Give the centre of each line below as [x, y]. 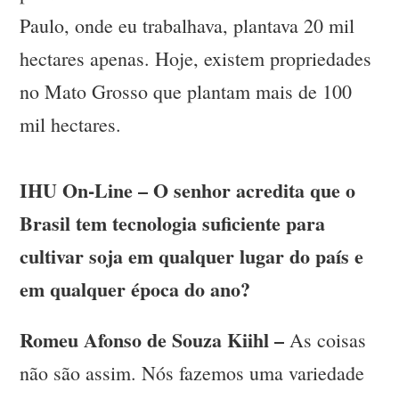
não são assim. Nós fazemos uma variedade [192, 373]
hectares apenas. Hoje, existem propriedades [196, 59]
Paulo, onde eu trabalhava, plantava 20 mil [187, 26]
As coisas [326, 340]
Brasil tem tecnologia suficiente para [173, 224]
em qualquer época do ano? [135, 289]
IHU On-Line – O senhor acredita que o [188, 191]
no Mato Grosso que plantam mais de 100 [186, 92]
